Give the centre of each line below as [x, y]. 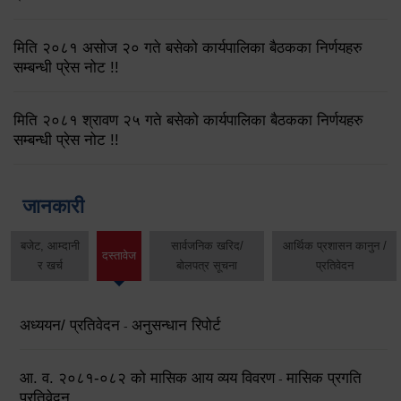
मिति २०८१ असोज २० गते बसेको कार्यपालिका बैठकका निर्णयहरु [188, 47]
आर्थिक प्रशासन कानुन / [334, 245]
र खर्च [50, 265]
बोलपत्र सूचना [207, 265]
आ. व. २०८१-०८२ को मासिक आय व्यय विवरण [147, 379]
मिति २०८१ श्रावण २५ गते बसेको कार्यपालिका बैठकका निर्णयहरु [188, 120]
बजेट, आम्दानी [50, 245]
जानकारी [53, 206]
